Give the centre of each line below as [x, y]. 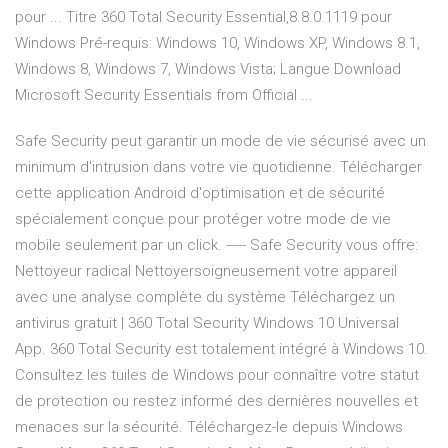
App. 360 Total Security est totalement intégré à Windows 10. [221, 349]
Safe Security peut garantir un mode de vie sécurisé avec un [220, 141]
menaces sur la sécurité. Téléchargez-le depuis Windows [209, 427]
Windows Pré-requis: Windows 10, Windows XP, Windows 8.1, [217, 43]
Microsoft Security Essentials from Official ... [164, 95]
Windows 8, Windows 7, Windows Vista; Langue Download [208, 69]
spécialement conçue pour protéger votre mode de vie [203, 219]
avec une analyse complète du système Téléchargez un [205, 297]
